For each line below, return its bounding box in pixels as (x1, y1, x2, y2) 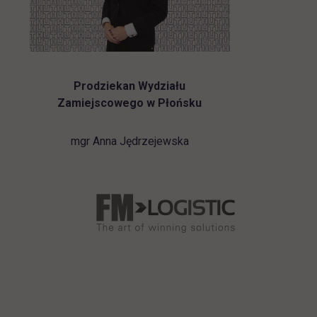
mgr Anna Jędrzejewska (70, 134, 189, 148)
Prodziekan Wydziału (74, 79, 186, 93)
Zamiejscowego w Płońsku (57, 96, 202, 110)
